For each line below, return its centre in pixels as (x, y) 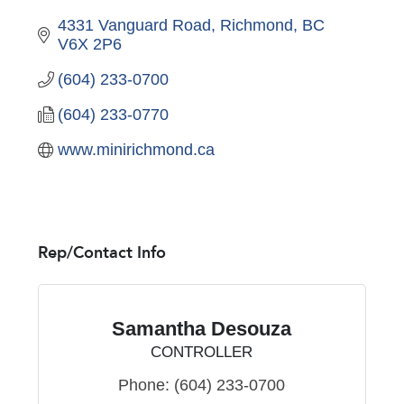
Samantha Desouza (202, 328)
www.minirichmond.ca (137, 149)
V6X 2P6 (90, 44)
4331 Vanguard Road (135, 25)
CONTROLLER (202, 352)
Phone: (144, 385)
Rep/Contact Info (101, 252)
